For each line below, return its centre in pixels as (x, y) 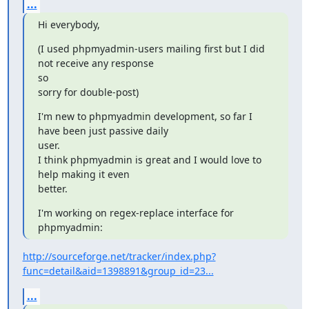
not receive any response (96, 63)
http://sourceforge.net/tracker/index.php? (119, 256)
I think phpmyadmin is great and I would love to (149, 159)
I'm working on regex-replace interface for (136, 212)
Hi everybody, (69, 24)
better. (52, 188)
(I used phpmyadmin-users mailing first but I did (151, 48)
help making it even (83, 174)
